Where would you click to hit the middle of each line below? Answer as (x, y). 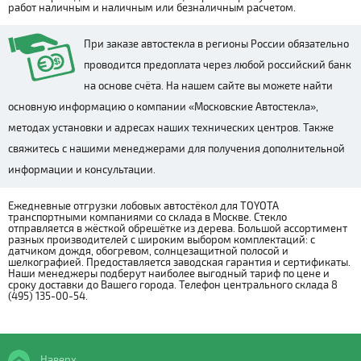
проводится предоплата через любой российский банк (218, 65)
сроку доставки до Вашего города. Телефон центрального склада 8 (173, 285)
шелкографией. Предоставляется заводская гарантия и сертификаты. (179, 262)
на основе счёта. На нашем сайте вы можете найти (208, 86)
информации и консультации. (82, 170)
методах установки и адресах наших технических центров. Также (171, 128)
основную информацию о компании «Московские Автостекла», (163, 107)
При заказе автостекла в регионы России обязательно (216, 44)
